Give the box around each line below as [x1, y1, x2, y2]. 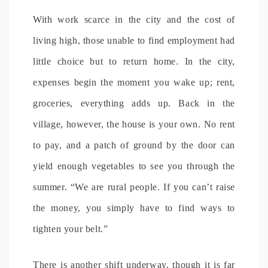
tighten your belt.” [33, 223, 108, 234]
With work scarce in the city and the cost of [33, 14, 235, 25]
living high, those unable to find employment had [33, 35, 235, 45]
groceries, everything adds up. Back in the [33, 98, 235, 108]
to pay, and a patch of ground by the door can [33, 139, 235, 150]
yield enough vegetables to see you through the [33, 160, 235, 171]
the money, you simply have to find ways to [33, 202, 235, 213]
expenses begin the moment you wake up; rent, [33, 77, 235, 87]
